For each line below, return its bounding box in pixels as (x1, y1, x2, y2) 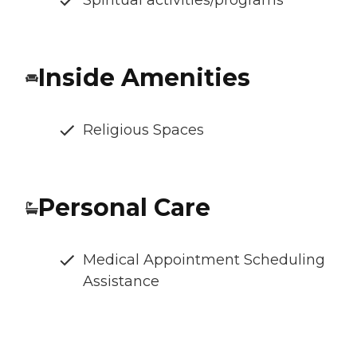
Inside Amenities (38, 62, 250, 92)
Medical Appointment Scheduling (83, 250, 325, 269)
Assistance (83, 272, 159, 290)
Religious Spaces (83, 120, 204, 139)
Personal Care (38, 192, 210, 222)
